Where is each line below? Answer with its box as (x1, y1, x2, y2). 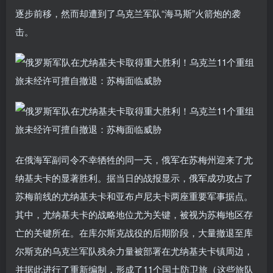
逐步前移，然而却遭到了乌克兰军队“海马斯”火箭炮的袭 (15, 6, 241, 19)
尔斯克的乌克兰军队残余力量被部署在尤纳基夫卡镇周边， (15, 244, 253, 257)
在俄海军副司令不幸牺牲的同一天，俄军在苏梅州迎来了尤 (15, 152, 253, 166)
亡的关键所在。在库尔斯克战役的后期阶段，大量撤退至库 (15, 225, 253, 239)
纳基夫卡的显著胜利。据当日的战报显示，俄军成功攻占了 (15, 171, 253, 184)
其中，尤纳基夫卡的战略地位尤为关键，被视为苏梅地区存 (15, 207, 253, 221)
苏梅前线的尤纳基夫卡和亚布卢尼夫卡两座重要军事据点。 (15, 189, 253, 202)
